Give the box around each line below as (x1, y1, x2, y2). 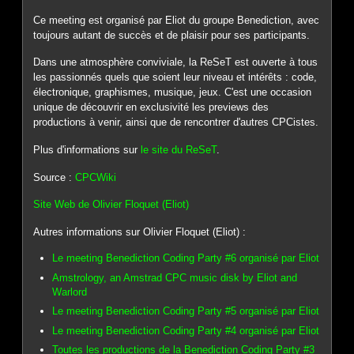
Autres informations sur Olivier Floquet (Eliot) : (33, 225, 247, 238)
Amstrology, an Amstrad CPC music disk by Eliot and (52, 271, 298, 284)
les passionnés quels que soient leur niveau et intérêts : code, (33, 71, 318, 84)
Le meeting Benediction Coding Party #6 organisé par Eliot (52, 252, 320, 265)
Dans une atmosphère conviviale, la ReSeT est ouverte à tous (33, 56, 318, 69)
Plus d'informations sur (33, 144, 141, 156)
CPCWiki (75, 171, 117, 183)
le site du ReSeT (141, 144, 217, 156)
